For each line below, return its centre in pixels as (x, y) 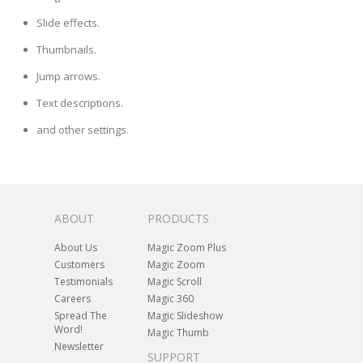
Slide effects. (68, 23)
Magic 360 (170, 299)
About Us (76, 248)
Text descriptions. (80, 103)
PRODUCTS (178, 219)
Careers (73, 299)
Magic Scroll (174, 282)
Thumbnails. (66, 50)
